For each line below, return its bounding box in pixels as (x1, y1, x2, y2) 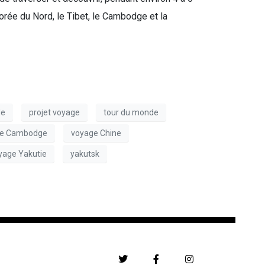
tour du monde (104, 107, 159, 117)
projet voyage (29, 107, 80, 117)
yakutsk (70, 148, 99, 159)
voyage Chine (71, 128, 121, 138)
